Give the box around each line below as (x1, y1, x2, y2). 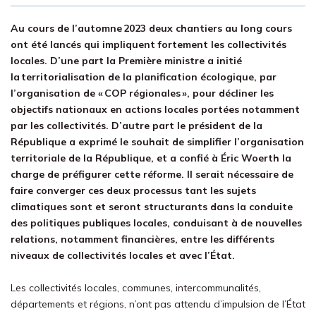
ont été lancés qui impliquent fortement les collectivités (11, 38, 286, 51)
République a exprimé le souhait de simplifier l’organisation (11, 135, 304, 148)
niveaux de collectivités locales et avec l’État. (11, 249, 235, 262)
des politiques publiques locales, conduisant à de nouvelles (11, 217, 302, 229)
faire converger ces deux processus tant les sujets (11, 184, 256, 197)
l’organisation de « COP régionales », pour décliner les (11, 87, 274, 99)
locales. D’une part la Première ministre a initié (11, 54, 242, 67)
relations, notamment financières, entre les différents (11, 233, 274, 245)
